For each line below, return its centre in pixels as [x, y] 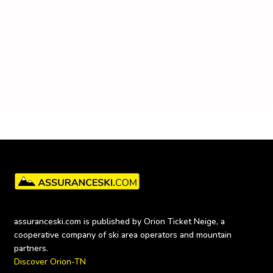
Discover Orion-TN [50, 262]
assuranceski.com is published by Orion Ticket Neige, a [119, 222]
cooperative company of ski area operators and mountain [123, 235]
